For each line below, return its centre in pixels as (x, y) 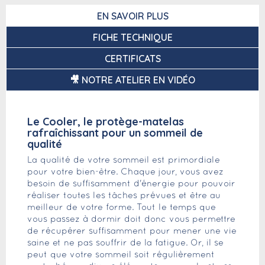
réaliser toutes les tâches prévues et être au (124, 196)
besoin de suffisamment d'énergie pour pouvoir (131, 184)
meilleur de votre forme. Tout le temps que (122, 208)
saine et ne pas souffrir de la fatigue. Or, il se (125, 243)
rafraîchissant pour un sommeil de (115, 133)
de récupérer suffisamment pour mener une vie (132, 231)
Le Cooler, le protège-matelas (106, 122)
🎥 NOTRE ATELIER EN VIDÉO (132, 80)
